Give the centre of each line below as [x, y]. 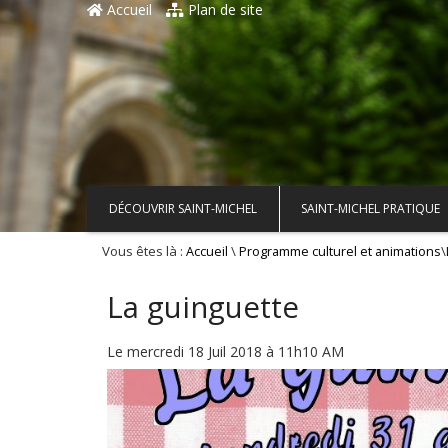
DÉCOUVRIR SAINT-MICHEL [183, 208]
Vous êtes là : [144, 251]
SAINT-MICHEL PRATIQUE [370, 208]
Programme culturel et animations [340, 251]
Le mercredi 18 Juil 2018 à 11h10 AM [225, 352]
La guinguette [203, 306]
